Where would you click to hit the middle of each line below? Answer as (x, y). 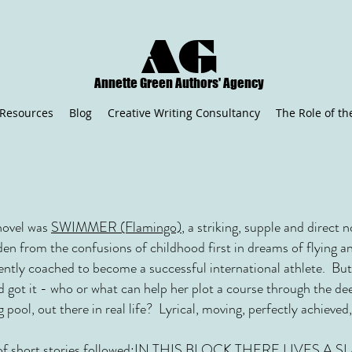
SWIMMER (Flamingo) (116, 227)
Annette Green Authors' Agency (179, 83)
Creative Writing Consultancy (184, 113)
